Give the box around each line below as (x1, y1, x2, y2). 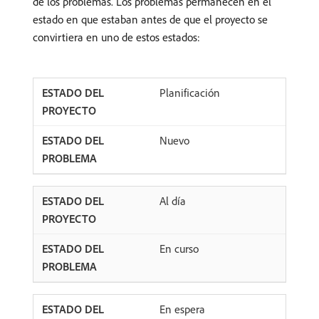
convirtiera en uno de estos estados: (33, 30, 200, 45)
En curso (159, 241, 199, 256)
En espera (159, 302, 205, 317)
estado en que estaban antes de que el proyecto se (33, 12, 268, 27)
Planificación (159, 85, 220, 100)
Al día (159, 194, 186, 209)
